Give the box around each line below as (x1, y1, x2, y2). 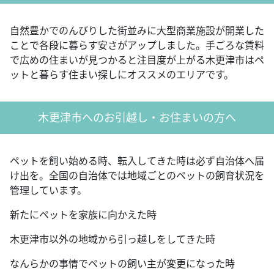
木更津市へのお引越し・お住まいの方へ (38, 109, 236, 125)
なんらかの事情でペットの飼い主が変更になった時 (10, 256, 235, 270)
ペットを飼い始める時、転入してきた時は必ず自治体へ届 (10, 154, 264, 168)
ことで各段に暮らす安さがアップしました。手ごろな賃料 (10, 38, 264, 52)
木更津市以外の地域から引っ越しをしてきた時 (10, 232, 215, 246)
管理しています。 (10, 183, 87, 197)
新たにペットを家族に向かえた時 (10, 207, 157, 221)
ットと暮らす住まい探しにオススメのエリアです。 (10, 67, 234, 81)
